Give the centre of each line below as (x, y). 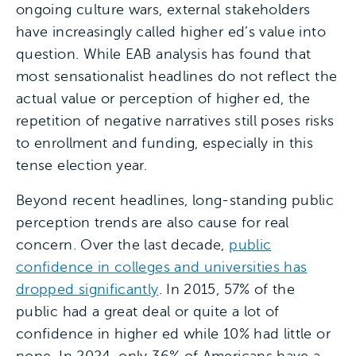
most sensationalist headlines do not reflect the (177, 76)
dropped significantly (87, 289)
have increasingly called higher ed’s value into (171, 32)
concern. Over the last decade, (123, 245)
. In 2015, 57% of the (227, 289)
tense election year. (82, 165)
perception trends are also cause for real (153, 222)
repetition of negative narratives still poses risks (175, 121)
